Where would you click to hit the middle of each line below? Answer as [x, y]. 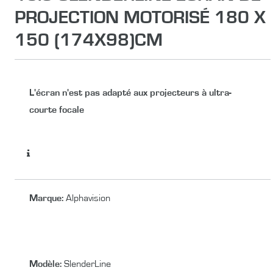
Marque [45, 198]
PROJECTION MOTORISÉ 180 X [140, 17]
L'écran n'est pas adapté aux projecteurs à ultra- [130, 92]
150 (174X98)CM [89, 40]
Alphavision [88, 198]
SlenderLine [87, 264]
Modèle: [47, 264]
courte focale [57, 109]
